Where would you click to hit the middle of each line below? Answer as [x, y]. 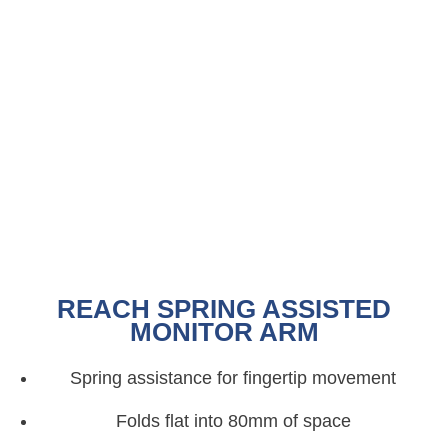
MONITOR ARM [224, 332]
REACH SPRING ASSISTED [224, 309]
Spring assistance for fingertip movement [233, 378]
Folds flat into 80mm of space [233, 421]
